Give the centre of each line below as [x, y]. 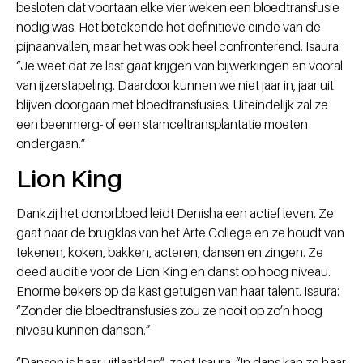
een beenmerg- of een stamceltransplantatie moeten [162, 124]
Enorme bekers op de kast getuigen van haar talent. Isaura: [178, 291]
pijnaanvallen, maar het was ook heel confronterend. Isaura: [179, 47]
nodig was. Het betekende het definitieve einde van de [169, 27]
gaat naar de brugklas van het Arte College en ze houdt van [180, 233]
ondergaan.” [52, 144]
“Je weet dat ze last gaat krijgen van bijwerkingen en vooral [179, 66]
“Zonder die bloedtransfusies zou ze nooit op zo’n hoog [169, 311]
